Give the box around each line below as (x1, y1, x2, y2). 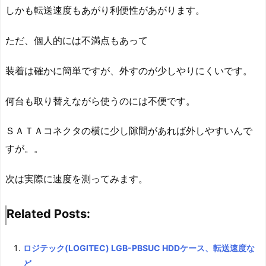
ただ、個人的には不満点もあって (5, 34, 148, 46)
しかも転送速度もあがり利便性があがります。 (5, 4, 205, 17)
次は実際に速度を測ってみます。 (5, 173, 148, 185)
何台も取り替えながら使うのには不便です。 (5, 94, 195, 107)
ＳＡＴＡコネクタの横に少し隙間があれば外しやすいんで (5, 125, 252, 137)
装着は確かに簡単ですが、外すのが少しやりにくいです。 (5, 64, 252, 77)
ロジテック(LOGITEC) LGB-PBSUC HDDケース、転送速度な (23, 242, 255, 253)
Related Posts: (7, 207, 90, 221)
